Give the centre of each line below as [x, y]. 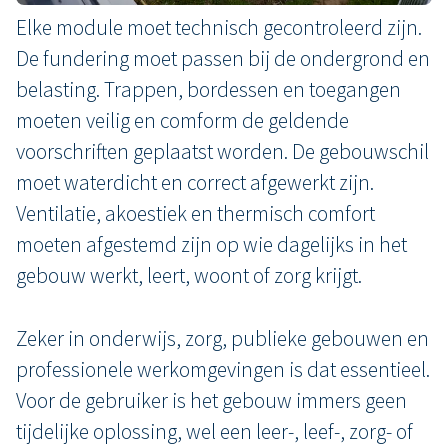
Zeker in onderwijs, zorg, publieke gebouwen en [222, 338]
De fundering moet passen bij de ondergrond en [223, 58]
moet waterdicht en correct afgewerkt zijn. [195, 182]
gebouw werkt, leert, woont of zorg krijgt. [189, 275]
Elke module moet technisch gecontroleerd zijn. [219, 27]
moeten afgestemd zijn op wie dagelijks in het [211, 244]
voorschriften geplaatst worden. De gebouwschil [222, 151]
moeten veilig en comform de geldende [182, 120]
